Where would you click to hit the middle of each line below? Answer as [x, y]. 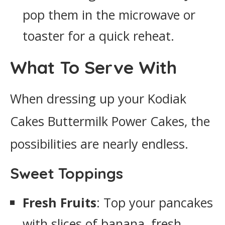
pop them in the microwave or [109, 15]
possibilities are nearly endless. [99, 144]
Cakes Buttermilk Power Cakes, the [110, 121]
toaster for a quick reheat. [98, 36]
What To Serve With [93, 67]
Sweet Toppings [67, 173]
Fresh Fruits [60, 202]
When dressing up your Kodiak [98, 98]
